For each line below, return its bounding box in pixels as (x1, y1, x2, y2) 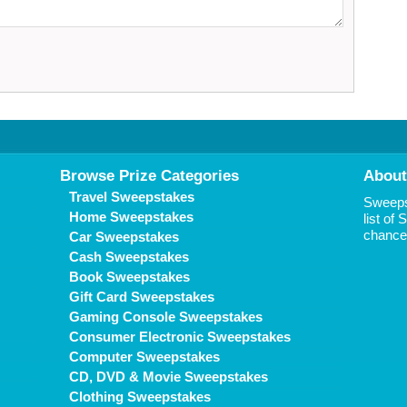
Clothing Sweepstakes (69, 389, 211, 404)
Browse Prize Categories (60, 167, 239, 184)
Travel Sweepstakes (69, 189, 194, 204)
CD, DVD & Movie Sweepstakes (69, 369, 268, 384)
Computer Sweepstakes (69, 349, 220, 364)
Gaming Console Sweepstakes (69, 309, 263, 324)
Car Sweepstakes (69, 229, 179, 244)
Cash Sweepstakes (69, 249, 189, 264)
